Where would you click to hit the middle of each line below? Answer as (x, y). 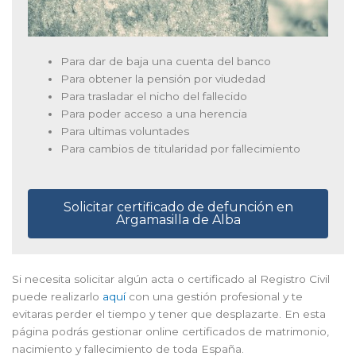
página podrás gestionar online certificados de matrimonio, (170, 332)
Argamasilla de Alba (178, 220)
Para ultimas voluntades (125, 131)
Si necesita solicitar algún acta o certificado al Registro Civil (171, 279)
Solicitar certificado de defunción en (178, 207)
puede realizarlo (57, 297)
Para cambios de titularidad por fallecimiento (181, 148)
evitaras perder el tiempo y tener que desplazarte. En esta (169, 314)
